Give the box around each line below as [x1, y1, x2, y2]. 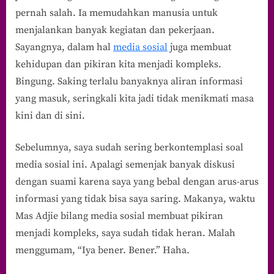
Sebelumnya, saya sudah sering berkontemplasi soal [15, 141, 243, 154]
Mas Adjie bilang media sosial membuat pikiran [15, 209, 223, 222]
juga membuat [168, 40, 231, 53]
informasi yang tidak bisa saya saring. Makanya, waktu [15, 192, 255, 205]
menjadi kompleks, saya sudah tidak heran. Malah [15, 226, 235, 239]
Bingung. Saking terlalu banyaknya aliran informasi [15, 75, 243, 87]
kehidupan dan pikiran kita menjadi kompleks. [15, 57, 221, 70]
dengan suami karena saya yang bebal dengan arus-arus [15, 175, 259, 188]
